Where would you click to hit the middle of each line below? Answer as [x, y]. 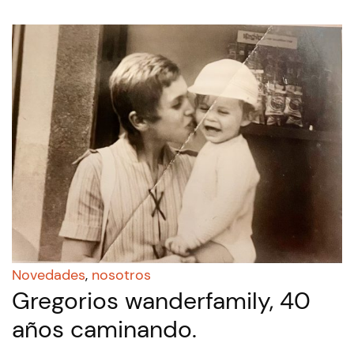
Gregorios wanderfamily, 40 [161, 301]
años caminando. [104, 330]
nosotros [121, 275]
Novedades [49, 275]
